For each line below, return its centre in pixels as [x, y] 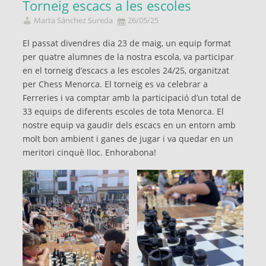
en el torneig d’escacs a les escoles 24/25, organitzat [126, 70]
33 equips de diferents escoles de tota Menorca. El [123, 111]
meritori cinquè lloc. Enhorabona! [89, 152]
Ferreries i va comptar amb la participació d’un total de [132, 97]
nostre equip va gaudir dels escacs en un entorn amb [129, 125]
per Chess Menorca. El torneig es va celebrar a [115, 84]
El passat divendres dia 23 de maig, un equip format [127, 43]
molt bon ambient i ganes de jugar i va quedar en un [128, 138]
